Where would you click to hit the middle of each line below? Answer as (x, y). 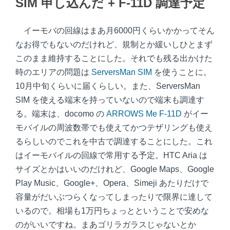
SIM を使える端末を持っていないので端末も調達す (110, 100)
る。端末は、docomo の (61, 114)
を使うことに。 (182, 72)
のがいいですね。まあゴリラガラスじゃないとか (106, 225)
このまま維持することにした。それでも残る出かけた (114, 58)
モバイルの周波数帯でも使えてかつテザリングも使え (114, 128)
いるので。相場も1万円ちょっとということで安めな (112, 211)
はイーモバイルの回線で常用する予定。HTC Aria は (111, 155)
